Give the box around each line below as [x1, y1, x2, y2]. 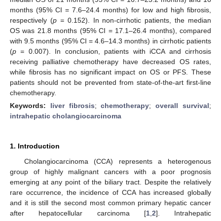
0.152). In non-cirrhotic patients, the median [64, 16, 211, 24]
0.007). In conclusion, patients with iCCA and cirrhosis [24, 47, 212, 55]
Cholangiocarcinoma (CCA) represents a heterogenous [24, 157, 211, 165]
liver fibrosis [50, 101, 95, 110]
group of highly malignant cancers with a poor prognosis [10, 167, 211, 176]
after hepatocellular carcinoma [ [10, 209, 146, 217]
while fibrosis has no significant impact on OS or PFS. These [10, 68, 211, 76]
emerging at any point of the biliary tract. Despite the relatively [10, 178, 211, 186]
